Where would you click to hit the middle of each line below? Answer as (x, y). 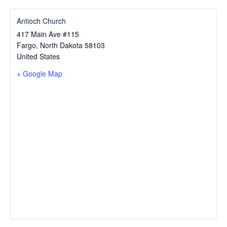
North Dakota (61, 45)
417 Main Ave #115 (48, 34)
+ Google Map (40, 73)
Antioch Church (41, 21)
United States (38, 56)
